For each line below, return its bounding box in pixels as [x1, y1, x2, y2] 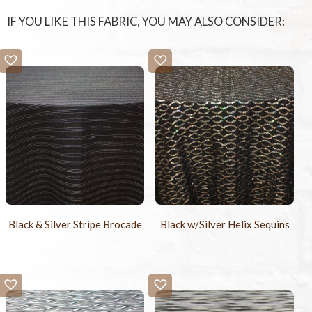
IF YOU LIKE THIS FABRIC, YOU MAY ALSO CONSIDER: [7, 15, 285, 29]
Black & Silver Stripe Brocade [8, 218, 142, 231]
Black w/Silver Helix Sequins [159, 218, 290, 231]
